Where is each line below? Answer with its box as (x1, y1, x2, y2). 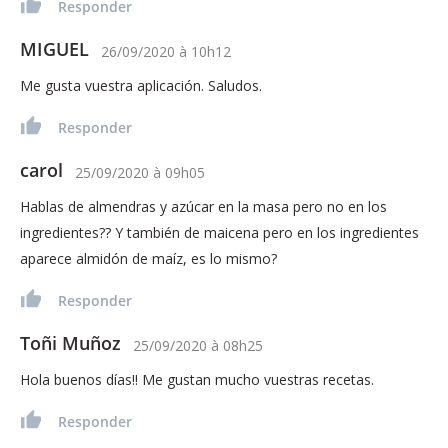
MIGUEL (20, 37, 89, 62)
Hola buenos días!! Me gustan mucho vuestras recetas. (20, 370, 374, 390)
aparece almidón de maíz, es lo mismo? (20, 249, 277, 269)
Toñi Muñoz (20, 331, 121, 356)
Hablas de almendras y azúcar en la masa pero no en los (20, 197, 387, 217)
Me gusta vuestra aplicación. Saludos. (20, 76, 262, 96)
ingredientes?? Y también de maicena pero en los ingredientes (20, 223, 419, 243)
